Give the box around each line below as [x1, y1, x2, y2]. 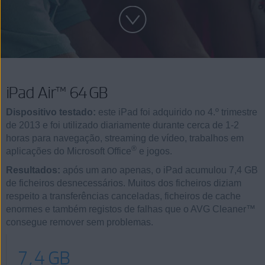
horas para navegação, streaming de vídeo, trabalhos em [6, 133, 244, 143]
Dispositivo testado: [6, 107, 96, 117]
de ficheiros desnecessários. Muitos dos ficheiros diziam [6, 177, 241, 188]
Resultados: [6, 164, 60, 175]
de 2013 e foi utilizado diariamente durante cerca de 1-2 [6, 120, 239, 130]
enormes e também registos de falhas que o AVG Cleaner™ [6, 203, 256, 214]
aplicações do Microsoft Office [6, 146, 131, 156]
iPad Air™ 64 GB [6, 82, 108, 102]
